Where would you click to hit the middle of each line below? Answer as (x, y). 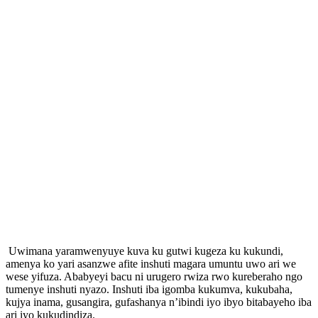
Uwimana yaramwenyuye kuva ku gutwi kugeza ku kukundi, (144, 251)
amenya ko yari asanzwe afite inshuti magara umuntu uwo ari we (151, 263)
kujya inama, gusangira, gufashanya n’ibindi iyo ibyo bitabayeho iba (159, 302)
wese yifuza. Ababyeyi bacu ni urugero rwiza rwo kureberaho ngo (154, 276)
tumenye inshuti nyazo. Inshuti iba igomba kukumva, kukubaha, (149, 289)
